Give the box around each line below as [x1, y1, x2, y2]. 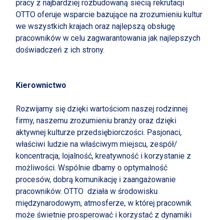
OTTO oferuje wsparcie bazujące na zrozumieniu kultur [16, 10, 202, 19]
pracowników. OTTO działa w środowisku [16, 187, 158, 196]
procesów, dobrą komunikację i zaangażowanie [16, 175, 176, 184]
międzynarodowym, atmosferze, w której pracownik [16, 198, 192, 208]
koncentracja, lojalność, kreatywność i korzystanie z [16, 151, 191, 161]
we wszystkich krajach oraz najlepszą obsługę [16, 22, 175, 31]
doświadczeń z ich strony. [16, 45, 105, 55]
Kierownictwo [16, 81, 66, 90]
